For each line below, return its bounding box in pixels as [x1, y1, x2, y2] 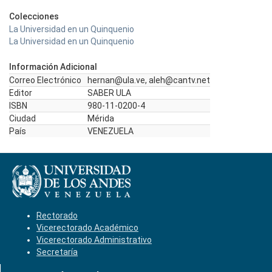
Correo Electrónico [9, 75, 81, 85]
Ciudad [9, 114, 36, 123]
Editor [9, 88, 32, 98]
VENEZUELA [87, 126, 134, 136]
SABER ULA [87, 88, 131, 98]
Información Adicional [9, 62, 97, 72]
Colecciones [9, 12, 59, 21]
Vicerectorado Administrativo [36, 235, 152, 245]
